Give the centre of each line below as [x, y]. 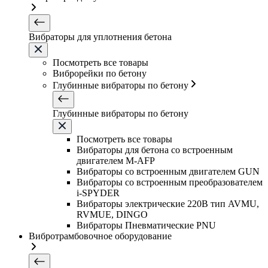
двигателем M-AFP [116, 161]
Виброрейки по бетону [100, 73]
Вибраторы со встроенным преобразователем [170, 182]
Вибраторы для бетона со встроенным [155, 150]
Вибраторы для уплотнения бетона [100, 37]
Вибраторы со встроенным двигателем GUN [168, 171]
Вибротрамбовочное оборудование [100, 236]
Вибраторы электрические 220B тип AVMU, [168, 204]
